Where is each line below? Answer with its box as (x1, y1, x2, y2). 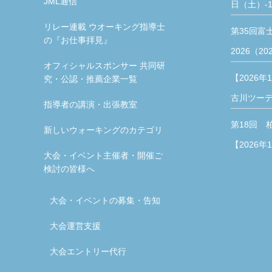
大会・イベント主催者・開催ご (44, 150, 163, 160)
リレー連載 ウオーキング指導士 (44, 21, 165, 32)
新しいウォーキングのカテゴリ (44, 124, 163, 135)
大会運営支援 (50, 220, 101, 231)
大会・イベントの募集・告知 (50, 195, 160, 205)
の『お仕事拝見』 (44, 35, 112, 45)
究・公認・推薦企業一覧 (44, 73, 137, 84)
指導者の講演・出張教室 (44, 99, 137, 109)
